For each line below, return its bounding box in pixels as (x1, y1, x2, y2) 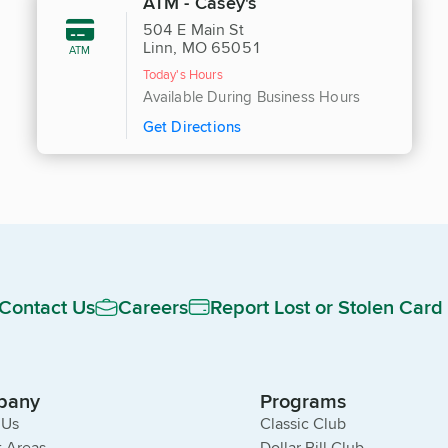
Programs (260, 386, 346, 416)
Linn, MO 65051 (142, 36, 262, 60)
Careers (118, 292, 188, 322)
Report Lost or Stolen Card (210, 292, 443, 322)
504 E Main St (142, 18, 244, 42)
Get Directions (142, 116, 242, 138)
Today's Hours (142, 65, 223, 84)
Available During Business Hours (142, 86, 361, 108)
